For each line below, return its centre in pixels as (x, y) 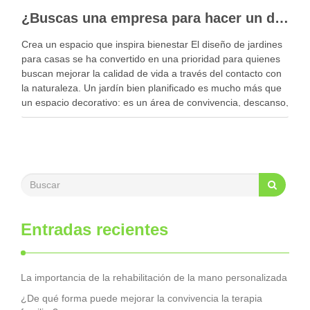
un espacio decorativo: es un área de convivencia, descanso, (155, 102)
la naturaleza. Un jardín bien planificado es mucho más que (152, 88)
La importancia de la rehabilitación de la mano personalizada (154, 277)
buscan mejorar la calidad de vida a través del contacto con (152, 73)
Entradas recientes (94, 229)
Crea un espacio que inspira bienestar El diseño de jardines (152, 44)
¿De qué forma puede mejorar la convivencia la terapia (142, 298)
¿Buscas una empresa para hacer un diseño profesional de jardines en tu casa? (282, 18)
